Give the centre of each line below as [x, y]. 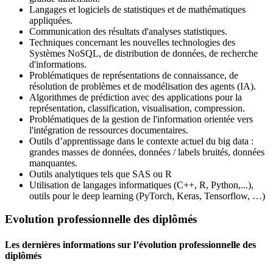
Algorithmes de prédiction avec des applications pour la [136, 97]
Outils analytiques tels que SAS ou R [101, 174]
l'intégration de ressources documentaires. [109, 130]
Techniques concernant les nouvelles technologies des [132, 42]
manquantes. [53, 163]
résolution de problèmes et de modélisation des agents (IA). [143, 86]
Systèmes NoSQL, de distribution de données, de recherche [144, 53]
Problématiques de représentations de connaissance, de [134, 75]
